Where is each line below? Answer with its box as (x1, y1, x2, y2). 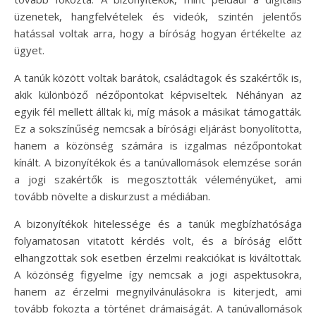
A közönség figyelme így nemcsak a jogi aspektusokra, (14, 267, 302, 282)
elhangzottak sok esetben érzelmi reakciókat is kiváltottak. (14, 250, 302, 265)
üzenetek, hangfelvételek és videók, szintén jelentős (14, 9, 302, 24)
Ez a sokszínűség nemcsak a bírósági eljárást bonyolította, (14, 121, 302, 136)
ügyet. (14, 43, 44, 58)
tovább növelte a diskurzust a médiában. (14, 189, 210, 204)
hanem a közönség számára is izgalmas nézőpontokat (14, 138, 302, 153)
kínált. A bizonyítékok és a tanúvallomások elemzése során (14, 155, 302, 170)
